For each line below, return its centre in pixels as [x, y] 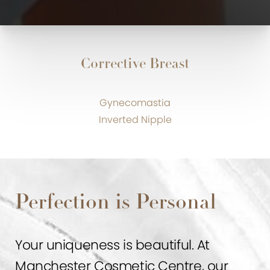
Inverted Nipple [135, 119]
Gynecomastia [135, 102]
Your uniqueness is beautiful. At [112, 245]
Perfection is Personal [116, 203]
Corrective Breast [135, 64]
